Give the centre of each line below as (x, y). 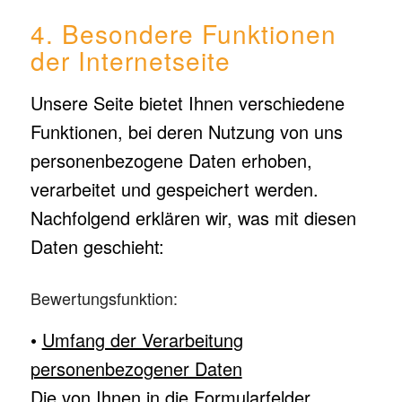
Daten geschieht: (97, 246)
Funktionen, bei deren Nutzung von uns (186, 131)
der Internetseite (130, 60)
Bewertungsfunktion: (104, 298)
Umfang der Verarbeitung (142, 340)
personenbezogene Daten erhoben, (171, 160)
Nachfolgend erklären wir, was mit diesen (193, 218)
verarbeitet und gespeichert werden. (174, 189)
